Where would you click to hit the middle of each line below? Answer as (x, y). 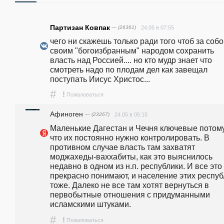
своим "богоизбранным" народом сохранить (132, 51)
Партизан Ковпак (80, 28)
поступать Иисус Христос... (100, 79)
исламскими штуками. (90, 204)
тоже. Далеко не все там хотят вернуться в (129, 185)
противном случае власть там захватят (122, 147)
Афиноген (67, 114)
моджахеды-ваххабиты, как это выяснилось (131, 157)
